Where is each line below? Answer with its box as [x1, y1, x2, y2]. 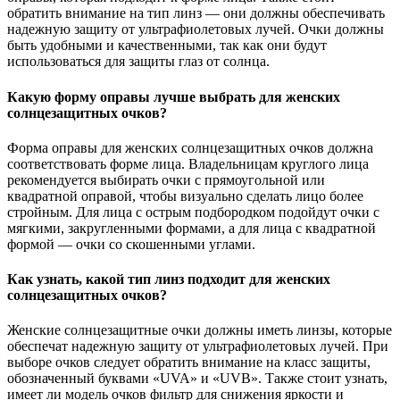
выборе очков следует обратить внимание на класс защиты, [7, 354, 371, 371]
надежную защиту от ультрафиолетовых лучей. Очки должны [7, 21, 384, 37]
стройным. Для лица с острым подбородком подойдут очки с [7, 204, 379, 220]
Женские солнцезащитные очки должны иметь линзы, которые [7, 322, 392, 338]
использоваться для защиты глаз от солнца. [7, 54, 270, 70]
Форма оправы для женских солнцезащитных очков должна [7, 139, 373, 155]
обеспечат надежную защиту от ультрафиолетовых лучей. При [7, 338, 388, 354]
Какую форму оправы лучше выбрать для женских [7, 88, 340, 104]
